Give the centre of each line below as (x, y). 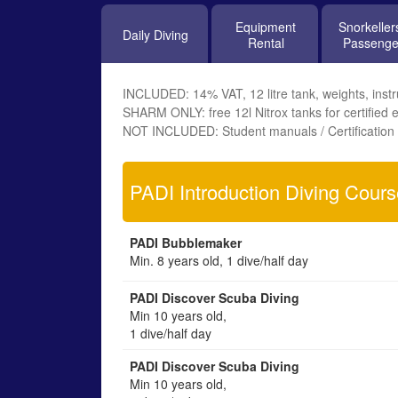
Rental (266, 43)
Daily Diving (155, 35)
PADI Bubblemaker (186, 243)
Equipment (266, 27)
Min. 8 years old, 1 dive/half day (219, 260)
